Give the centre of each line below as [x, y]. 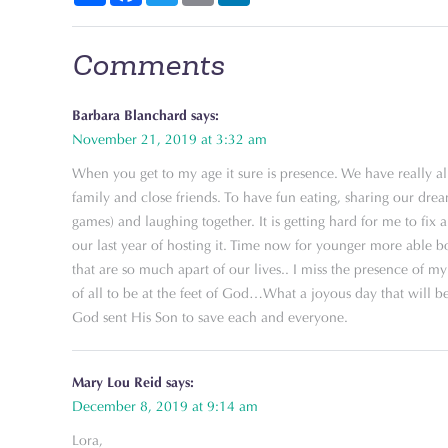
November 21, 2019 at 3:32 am [169, 139]
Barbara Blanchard [129, 115]
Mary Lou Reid [117, 382]
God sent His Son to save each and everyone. [210, 317]
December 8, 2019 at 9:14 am [165, 406]
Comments [148, 65]
